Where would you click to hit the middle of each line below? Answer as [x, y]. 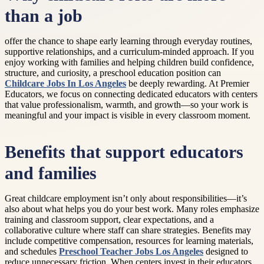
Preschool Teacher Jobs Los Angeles [131, 252]
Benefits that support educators [124, 152]
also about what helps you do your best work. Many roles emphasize [132, 209]
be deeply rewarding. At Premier [188, 83]
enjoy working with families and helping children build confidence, [129, 62]
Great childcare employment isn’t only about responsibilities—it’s [126, 199]
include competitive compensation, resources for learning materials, [129, 241]
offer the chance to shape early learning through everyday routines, [128, 41]
